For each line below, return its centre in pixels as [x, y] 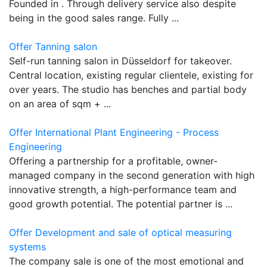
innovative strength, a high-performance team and [123, 189]
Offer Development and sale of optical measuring [120, 232]
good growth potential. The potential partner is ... [121, 204]
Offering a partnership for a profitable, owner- [113, 161]
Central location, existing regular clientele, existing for [131, 75]
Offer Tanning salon [53, 46]
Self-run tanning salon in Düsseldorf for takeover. [120, 60]
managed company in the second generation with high [132, 175]
